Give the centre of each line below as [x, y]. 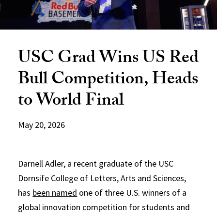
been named [55, 192]
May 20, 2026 [42, 124]
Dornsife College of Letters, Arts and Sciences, [102, 178]
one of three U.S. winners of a [132, 192]
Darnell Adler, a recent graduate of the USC [96, 163]
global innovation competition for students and [104, 207]
